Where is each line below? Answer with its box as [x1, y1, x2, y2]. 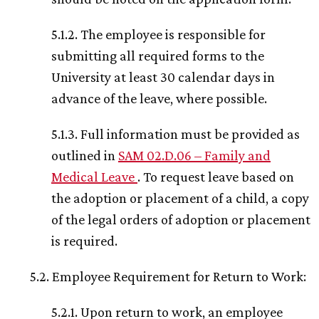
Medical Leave [51, 169, 137, 185]
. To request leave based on [137, 169, 294, 185]
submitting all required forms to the [51, 48, 264, 64]
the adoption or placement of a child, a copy [51, 190, 309, 206]
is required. [51, 233, 117, 249]
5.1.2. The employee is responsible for [51, 26, 266, 43]
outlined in [51, 147, 118, 164]
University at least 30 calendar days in [51, 69, 275, 85]
